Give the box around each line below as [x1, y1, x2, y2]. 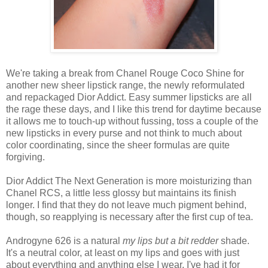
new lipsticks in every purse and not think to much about [6, 128, 242, 139]
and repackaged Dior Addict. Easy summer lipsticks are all [6, 92, 252, 103]
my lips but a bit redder [123, 236, 218, 246]
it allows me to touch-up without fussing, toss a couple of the [6, 116, 258, 127]
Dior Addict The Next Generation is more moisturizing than [6, 176, 252, 187]
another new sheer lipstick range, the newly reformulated [6, 80, 245, 91]
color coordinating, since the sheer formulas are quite [6, 140, 230, 151]
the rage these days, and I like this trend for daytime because [6, 104, 261, 115]
